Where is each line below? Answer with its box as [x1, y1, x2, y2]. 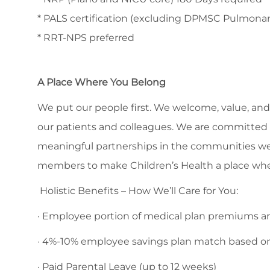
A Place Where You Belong [37, 77, 166, 89]
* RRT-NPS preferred [37, 32, 134, 44]
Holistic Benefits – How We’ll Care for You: [37, 185, 238, 197]
